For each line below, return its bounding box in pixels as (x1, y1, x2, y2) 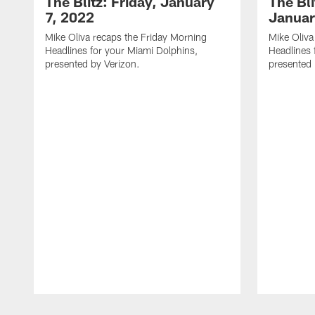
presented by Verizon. (45, 58, 140, 70)
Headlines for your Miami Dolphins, (45, 44, 198, 57)
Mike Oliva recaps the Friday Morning (45, 31, 207, 44)
